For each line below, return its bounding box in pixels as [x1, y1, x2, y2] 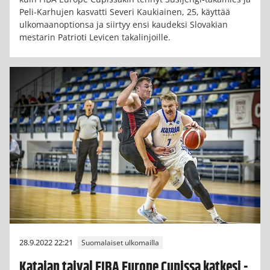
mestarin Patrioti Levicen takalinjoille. [19, 31, 171, 43]
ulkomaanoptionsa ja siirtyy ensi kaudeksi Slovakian [19, 18, 228, 30]
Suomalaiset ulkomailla [81, 237, 159, 248]
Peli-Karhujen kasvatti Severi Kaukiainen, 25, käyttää [19, 5, 230, 17]
